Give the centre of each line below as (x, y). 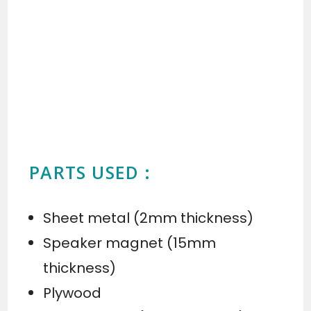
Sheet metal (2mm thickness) (149, 218)
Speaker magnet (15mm (130, 243)
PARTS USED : (90, 173)
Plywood (73, 293)
